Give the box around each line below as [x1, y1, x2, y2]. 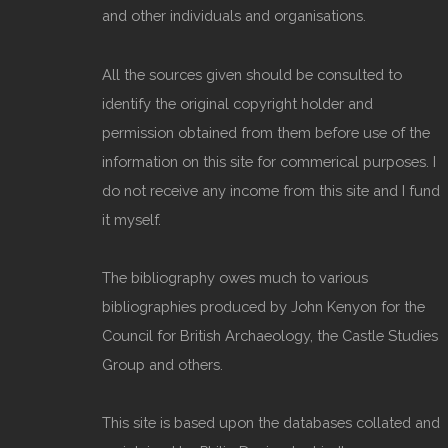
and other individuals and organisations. [102, 7, 366, 25]
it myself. [102, 210, 161, 228]
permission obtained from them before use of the [102, 123, 430, 141]
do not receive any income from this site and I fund [102, 181, 440, 199]
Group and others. [102, 355, 223, 373]
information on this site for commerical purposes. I [102, 152, 436, 170]
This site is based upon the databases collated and [102, 414, 440, 432]
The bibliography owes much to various [102, 268, 368, 286]
